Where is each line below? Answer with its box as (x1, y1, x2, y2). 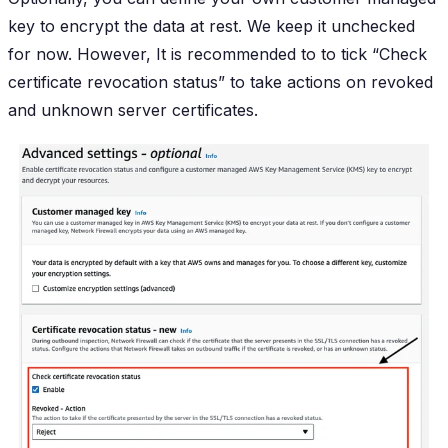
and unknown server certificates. (8, 99, 258, 120)
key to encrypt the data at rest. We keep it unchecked (8, 15, 415, 36)
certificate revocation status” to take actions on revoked (8, 71, 433, 92)
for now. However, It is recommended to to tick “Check (8, 43, 427, 64)
